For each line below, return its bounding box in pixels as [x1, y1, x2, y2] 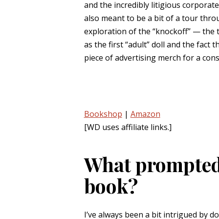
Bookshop [84, 109, 122, 119]
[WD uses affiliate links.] [84, 122, 172, 132]
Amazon [130, 109, 160, 119]
